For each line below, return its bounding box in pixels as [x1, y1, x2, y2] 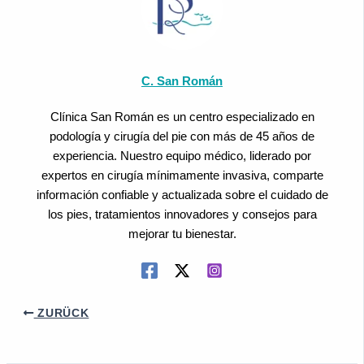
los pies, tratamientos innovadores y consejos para [47, 207, 317, 221]
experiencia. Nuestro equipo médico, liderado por [53, 149, 311, 162]
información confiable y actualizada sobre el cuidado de [36, 188, 328, 201]
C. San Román [141, 74, 223, 88]
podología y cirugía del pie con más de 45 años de [50, 129, 314, 143]
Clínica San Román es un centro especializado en [50, 110, 314, 123]
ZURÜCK [33, 306, 89, 319]
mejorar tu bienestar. [128, 227, 236, 240]
